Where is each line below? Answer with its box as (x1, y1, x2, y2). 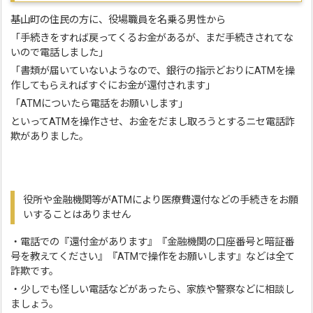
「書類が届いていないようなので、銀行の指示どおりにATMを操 (10, 65, 296, 77)
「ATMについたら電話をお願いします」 (10, 98, 189, 110)
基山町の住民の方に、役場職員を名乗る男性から (10, 14, 226, 26)
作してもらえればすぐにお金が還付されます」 (10, 80, 216, 92)
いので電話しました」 (10, 47, 109, 59)
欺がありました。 (10, 131, 89, 143)
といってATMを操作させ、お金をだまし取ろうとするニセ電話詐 (10, 116, 296, 128)
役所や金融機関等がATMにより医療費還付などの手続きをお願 (23, 194, 299, 206)
